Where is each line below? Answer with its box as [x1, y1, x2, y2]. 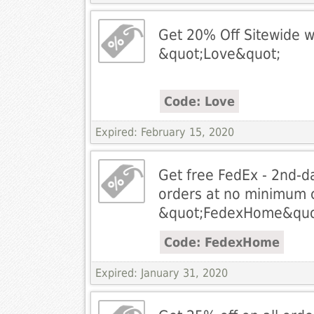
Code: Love [163, 94, 235, 109]
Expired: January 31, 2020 [95, 266, 228, 280]
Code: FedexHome [163, 235, 280, 250]
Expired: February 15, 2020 [95, 125, 234, 139]
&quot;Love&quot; [158, 45, 280, 63]
